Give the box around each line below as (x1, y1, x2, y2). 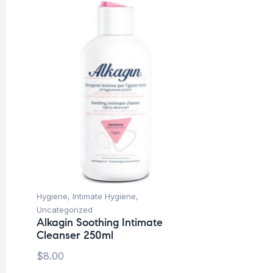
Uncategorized (37, 205, 93, 215)
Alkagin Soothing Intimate (37, 216, 163, 230)
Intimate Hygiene (73, 191, 136, 202)
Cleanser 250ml (37, 229, 113, 243)
